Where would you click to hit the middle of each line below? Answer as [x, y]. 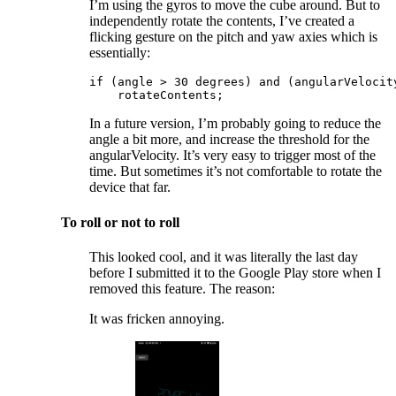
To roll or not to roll [121, 222]
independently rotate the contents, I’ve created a [222, 21]
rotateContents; [157, 95]
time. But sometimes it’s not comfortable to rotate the [236, 171]
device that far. [130, 187]
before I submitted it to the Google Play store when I [236, 272]
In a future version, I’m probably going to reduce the [236, 124]
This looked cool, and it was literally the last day [224, 256]
